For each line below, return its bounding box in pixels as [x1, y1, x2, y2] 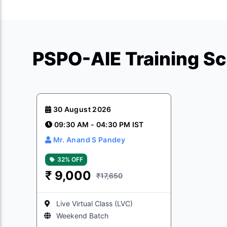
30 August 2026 [53, 105, 111, 113]
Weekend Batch [56, 211, 108, 220]
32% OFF [57, 156, 83, 163]
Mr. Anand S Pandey [53, 135, 126, 144]
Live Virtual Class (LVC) [56, 199, 133, 208]
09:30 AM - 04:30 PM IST [54, 120, 144, 129]
